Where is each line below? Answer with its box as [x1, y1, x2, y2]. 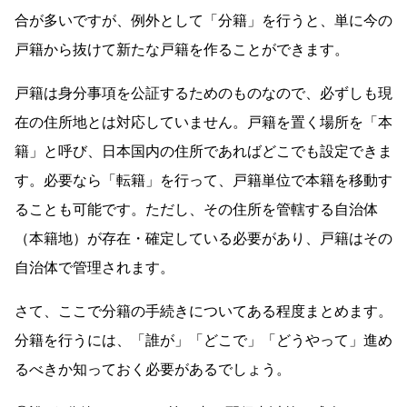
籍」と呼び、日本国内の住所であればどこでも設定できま [15, 144, 392, 160]
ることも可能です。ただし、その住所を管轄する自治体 [15, 202, 378, 218]
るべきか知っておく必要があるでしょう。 [15, 362, 291, 378]
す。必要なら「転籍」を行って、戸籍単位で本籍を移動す [15, 173, 392, 189]
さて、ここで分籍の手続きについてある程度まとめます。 [15, 303, 392, 320]
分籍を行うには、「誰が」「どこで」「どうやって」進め [15, 333, 392, 349]
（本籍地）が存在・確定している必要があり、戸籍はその [15, 231, 392, 247]
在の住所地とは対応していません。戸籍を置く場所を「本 [15, 114, 392, 131]
